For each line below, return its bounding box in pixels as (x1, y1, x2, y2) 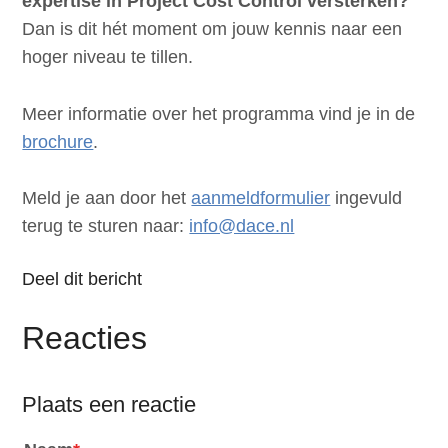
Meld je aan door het (22, 188, 192, 209)
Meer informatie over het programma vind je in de (22, 103, 416, 124)
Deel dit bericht (22, 269, 143, 290)
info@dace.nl (189, 216, 295, 237)
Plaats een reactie (22, 392, 197, 418)
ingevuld (330, 188, 403, 209)
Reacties (22, 320, 148, 357)
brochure (22, 131, 94, 152)
